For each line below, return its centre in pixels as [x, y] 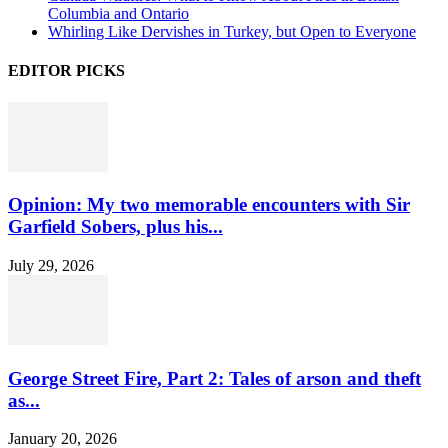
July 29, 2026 [51, 265]
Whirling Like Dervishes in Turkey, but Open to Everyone [232, 32]
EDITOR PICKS [66, 71]
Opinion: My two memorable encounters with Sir [209, 205]
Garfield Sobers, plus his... [115, 227]
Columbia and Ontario [118, 14]
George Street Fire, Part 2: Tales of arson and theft [214, 378]
